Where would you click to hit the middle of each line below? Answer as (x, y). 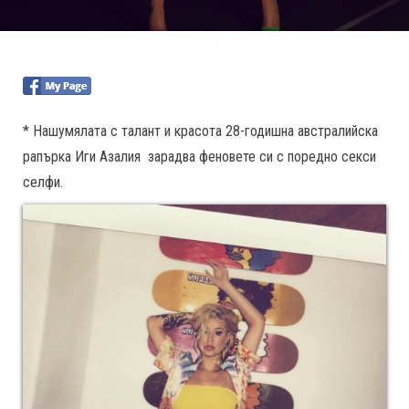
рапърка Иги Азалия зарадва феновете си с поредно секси (199, 157)
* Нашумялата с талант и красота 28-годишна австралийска (200, 131)
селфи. (43, 182)
